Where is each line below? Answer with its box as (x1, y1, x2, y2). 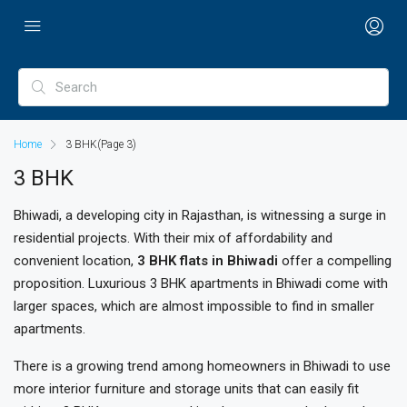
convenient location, (14, 253, 137, 269)
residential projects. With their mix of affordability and (14, 230, 333, 246)
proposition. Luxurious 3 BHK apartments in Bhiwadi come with (14, 275, 388, 292)
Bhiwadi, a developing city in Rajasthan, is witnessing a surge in (14, 207, 386, 223)
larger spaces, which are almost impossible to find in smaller (14, 298, 374, 314)
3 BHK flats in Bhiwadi (137, 253, 278, 269)
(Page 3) (97, 138, 136, 151)
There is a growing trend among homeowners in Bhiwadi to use (14, 358, 391, 374)
